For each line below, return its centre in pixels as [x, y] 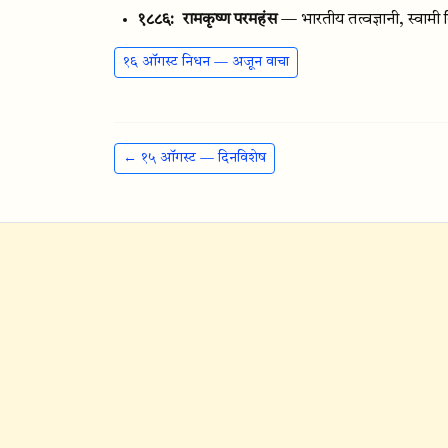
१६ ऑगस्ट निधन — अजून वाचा [206, 62]
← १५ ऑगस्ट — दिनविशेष [194, 158]
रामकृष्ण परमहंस [229, 20]
